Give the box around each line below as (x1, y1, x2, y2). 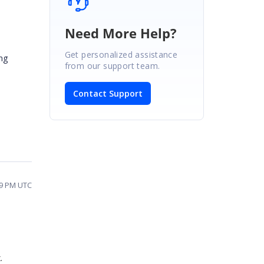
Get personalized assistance (64, 48, 178, 60)
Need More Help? (64, 24, 177, 42)
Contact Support (72, 87, 143, 99)
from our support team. (64, 60, 160, 71)
